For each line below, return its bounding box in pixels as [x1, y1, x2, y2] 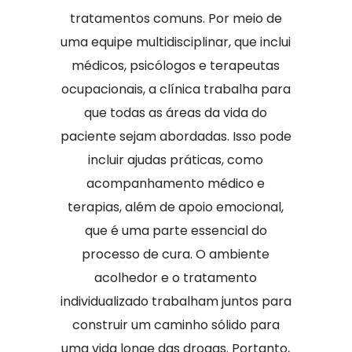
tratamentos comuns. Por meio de [69, 9, 282, 27]
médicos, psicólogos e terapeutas [71, 57, 280, 75]
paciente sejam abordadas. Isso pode [60, 127, 291, 145]
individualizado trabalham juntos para [60, 292, 291, 310]
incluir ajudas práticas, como [88, 151, 264, 169]
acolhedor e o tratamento [94, 269, 258, 287]
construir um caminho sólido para [71, 316, 280, 334]
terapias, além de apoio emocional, [68, 198, 284, 216]
